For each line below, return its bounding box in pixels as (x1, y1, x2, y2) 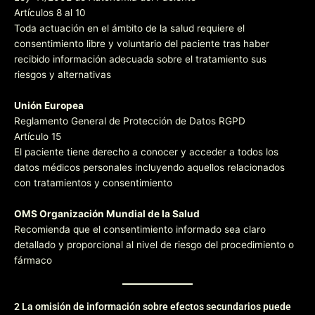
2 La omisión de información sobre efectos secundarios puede (14, 300, 291, 312)
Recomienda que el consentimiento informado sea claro (14, 223, 266, 235)
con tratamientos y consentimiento (14, 176, 172, 188)
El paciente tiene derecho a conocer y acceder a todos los (14, 146, 278, 157)
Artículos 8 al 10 (14, 7, 86, 18)
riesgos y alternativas (14, 69, 111, 80)
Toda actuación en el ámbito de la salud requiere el (14, 22, 245, 34)
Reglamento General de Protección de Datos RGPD (14, 115, 245, 127)
